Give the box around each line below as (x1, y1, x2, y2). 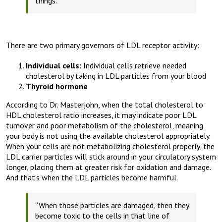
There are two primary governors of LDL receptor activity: (6, 40, 199, 51)
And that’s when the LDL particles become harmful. (6, 172, 178, 183)
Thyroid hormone (26, 81, 88, 92)
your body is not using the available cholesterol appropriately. (6, 131, 210, 141)
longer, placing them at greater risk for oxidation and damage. (6, 162, 211, 172)
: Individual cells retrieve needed (79, 60, 186, 71)
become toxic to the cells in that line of (35, 211, 169, 221)
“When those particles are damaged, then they (35, 200, 189, 211)
